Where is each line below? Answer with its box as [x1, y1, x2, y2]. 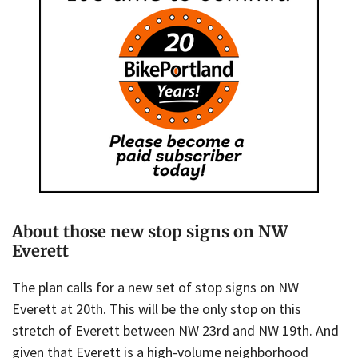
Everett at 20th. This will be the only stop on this [12, 300, 301, 319]
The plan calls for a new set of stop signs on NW [12, 278, 299, 297]
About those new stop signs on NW [12, 221, 288, 242]
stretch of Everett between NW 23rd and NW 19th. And [12, 321, 339, 340]
